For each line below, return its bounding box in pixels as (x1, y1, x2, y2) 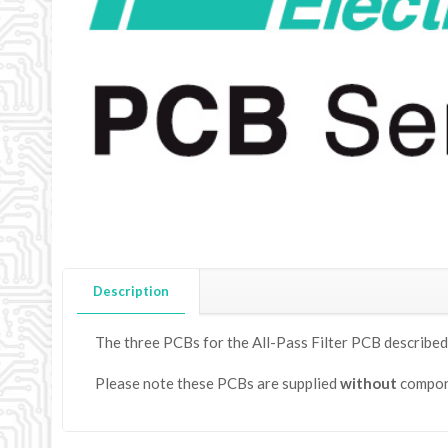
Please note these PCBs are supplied (94, 374, 340, 392)
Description (93, 283, 169, 299)
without (339, 374, 397, 392)
